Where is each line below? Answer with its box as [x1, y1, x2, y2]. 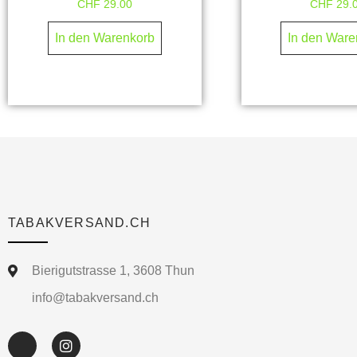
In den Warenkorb [54, 31, 155, 45]
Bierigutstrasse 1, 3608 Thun [32, 263, 194, 277]
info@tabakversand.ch [32, 290, 159, 304]
